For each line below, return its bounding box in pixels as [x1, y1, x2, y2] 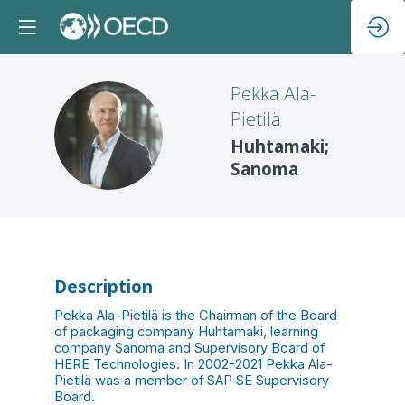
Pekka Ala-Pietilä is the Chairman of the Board [54, 306, 337, 324]
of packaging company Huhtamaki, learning [54, 323, 318, 340]
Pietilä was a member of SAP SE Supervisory [54, 372, 329, 389]
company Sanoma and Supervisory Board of [54, 339, 325, 356]
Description [54, 274, 153, 297]
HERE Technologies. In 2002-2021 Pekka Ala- [54, 355, 333, 372]
